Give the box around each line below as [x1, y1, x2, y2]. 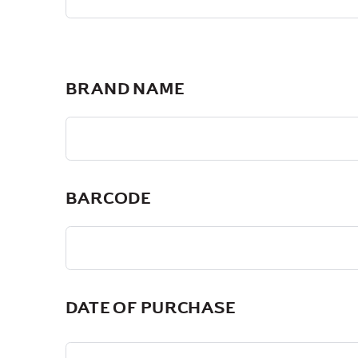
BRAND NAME [66, 78, 185, 99]
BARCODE [66, 187, 152, 209]
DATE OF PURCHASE [66, 296, 236, 318]
